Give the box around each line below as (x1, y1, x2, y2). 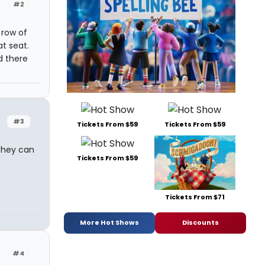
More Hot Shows (80, 218, 139, 228)
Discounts (182, 218, 219, 228)
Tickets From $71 (164, 192, 225, 202)
